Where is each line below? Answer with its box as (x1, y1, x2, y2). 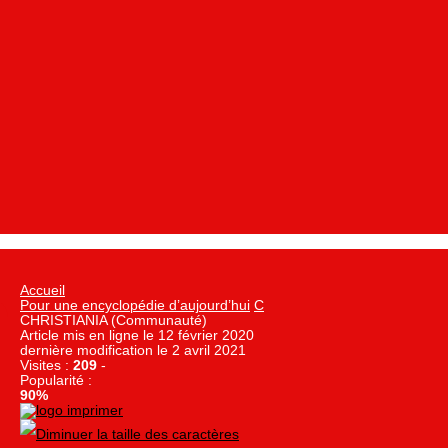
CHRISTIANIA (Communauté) (20, 313, 207, 329)
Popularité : (20, 373, 92, 389)
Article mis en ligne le (20, 328, 158, 344)
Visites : (20, 358, 73, 374)
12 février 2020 (158, 328, 254, 344)
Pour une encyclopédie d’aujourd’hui (20, 298, 250, 314)
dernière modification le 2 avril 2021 (20, 343, 246, 359)
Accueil (20, 283, 65, 299)
